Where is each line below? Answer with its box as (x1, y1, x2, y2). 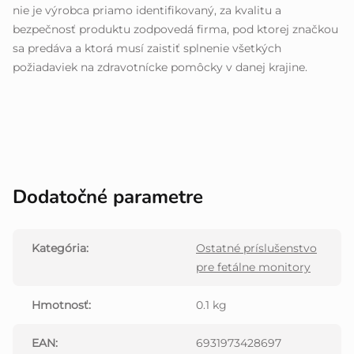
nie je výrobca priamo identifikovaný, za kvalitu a (13, 3, 281, 18)
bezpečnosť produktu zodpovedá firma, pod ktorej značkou (13, 22, 338, 37)
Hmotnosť (32, 298, 88, 313)
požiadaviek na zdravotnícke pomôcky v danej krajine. (13, 60, 307, 75)
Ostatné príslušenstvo (196, 241, 317, 256)
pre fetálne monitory (196, 260, 311, 275)
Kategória (32, 241, 86, 256)
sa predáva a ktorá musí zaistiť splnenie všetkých (13, 41, 281, 56)
